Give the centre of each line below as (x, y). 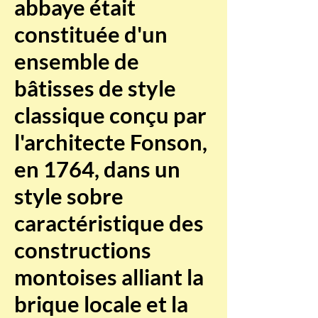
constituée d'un (91, 34)
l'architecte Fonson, (111, 142)
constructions (83, 250)
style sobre (69, 196)
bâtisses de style (95, 88)
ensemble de (77, 61)
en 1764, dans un (97, 169)
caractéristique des (109, 223)
